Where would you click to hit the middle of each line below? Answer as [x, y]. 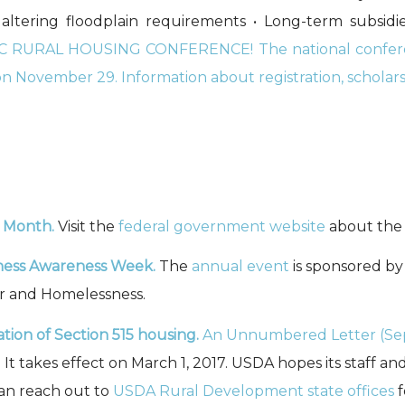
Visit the [88, 226]
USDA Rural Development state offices [254, 391]
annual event [240, 267]
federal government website [222, 226]
